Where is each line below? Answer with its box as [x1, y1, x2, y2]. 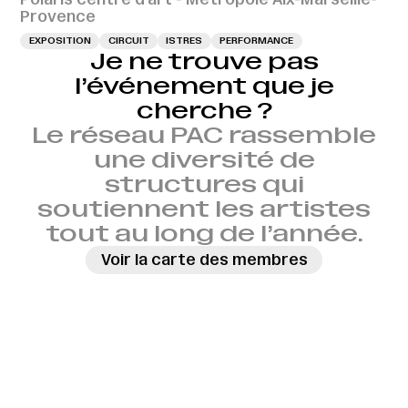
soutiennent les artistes [37, 195, 371, 222]
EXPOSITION [28, 35, 91, 47]
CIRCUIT [107, 35, 149, 47]
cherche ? [136, 97, 272, 124]
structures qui [104, 170, 304, 198]
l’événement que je [74, 72, 334, 99]
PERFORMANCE [219, 35, 294, 47]
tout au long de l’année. [45, 219, 363, 247]
